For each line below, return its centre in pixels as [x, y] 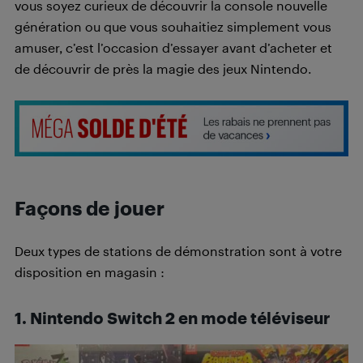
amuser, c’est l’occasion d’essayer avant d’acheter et [173, 47]
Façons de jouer [90, 208]
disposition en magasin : [90, 272]
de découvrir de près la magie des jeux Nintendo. [163, 68]
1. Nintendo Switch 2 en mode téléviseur [172, 318]
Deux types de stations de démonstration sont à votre [178, 251]
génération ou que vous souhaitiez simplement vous [173, 26]
